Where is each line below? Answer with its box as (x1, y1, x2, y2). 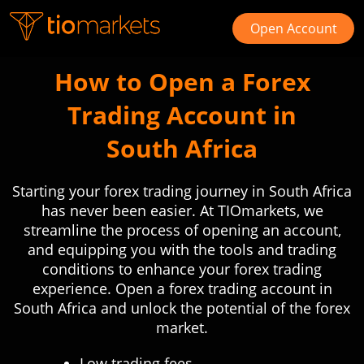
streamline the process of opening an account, (23, 220, 341, 240)
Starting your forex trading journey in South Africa (12, 181, 352, 201)
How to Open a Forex (54, 65, 310, 98)
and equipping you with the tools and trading (28, 240, 336, 259)
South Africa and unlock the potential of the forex (14, 298, 350, 318)
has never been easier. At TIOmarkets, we (41, 201, 323, 220)
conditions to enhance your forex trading (42, 259, 322, 279)
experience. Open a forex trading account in (32, 279, 332, 298)
